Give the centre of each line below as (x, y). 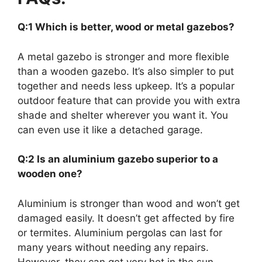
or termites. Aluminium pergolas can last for (120, 232)
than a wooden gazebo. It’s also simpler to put (126, 71)
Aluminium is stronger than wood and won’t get (129, 203)
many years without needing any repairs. (113, 247)
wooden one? (50, 174)
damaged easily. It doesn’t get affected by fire (126, 218)
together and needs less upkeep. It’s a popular (126, 86)
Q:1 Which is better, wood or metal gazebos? (126, 27)
